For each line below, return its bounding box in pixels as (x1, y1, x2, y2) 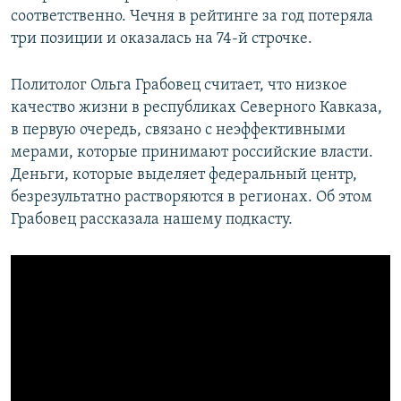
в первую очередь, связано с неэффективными (11, 121, 346, 139)
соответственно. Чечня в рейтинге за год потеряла (11, 7, 373, 25)
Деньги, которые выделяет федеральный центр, (11, 166, 357, 183)
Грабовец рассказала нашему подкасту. (11, 210, 293, 228)
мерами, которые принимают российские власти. (11, 143, 373, 161)
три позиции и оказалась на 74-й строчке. (11, 30, 312, 47)
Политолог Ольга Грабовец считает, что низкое (11, 76, 347, 94)
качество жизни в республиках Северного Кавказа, (11, 98, 382, 116)
